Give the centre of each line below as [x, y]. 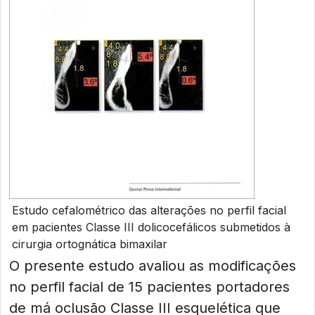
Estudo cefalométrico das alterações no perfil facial [149, 210]
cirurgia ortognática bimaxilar [90, 244]
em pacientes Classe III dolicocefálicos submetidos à [151, 227]
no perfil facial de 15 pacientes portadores [149, 287]
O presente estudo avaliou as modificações [153, 266]
